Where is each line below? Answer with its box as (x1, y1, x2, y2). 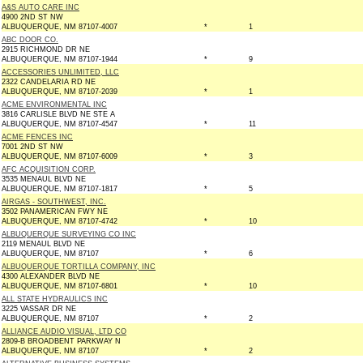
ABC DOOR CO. (2, 36, 58, 44)
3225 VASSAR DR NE (2, 305, 76, 313)
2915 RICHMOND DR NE (2, 45, 90, 53)
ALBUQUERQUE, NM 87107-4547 (2, 120, 117, 128)
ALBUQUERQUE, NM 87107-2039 (2, 88, 117, 96)
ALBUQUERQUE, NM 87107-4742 (2, 217, 117, 225)
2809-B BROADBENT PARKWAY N (2, 337, 121, 345)
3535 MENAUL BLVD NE (2, 175, 86, 183)
